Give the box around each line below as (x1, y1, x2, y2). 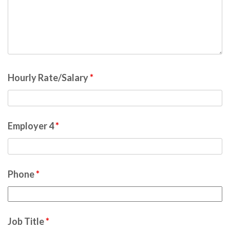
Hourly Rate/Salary (8, 72, 90, 83)
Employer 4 (8, 120, 55, 131)
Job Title (8, 216, 46, 227)
